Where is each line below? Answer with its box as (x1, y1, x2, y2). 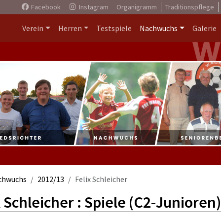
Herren (58, 23, 82, 33)
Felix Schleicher (75, 174, 127, 184)
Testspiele (96, 23, 132, 33)
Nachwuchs (140, 23, 178, 33)
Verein (22, 23, 43, 33)
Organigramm (116, 2, 157, 11)
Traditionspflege (165, 2, 214, 11)
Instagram (77, 2, 109, 11)
